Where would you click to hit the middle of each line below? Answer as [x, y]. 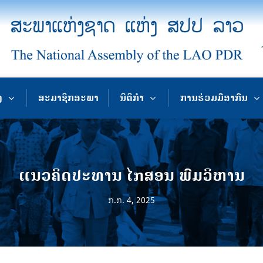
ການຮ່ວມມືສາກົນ [214, 98]
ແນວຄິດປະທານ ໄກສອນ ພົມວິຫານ [131, 176]
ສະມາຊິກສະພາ [69, 98]
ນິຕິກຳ [132, 98]
